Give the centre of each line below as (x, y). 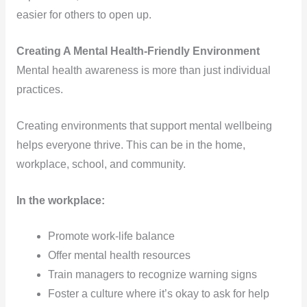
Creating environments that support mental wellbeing (144, 125)
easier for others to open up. (84, 15)
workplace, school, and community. (101, 164)
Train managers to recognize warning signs (153, 275)
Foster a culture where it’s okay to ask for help (159, 294)
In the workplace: (60, 200)
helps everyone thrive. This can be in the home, (131, 145)
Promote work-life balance (112, 236)
